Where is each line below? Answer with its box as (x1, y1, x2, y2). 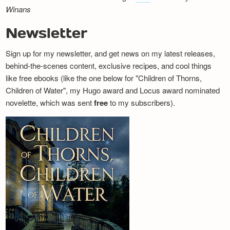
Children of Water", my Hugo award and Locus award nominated (6, 85, 220, 96)
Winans (6, 4, 31, 15)
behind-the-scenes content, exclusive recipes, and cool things (6, 60, 212, 71)
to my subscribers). (108, 97, 176, 108)
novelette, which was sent (6, 97, 94, 108)
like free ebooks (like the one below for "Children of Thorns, (6, 72, 202, 84)
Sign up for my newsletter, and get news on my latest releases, (6, 48, 216, 59)
